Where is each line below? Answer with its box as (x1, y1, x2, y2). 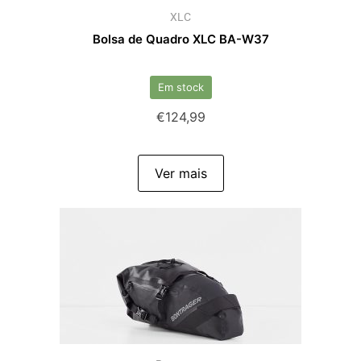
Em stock (157, 80, 204, 93)
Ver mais (154, 164, 207, 181)
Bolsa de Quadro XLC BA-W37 (92, 31, 269, 47)
